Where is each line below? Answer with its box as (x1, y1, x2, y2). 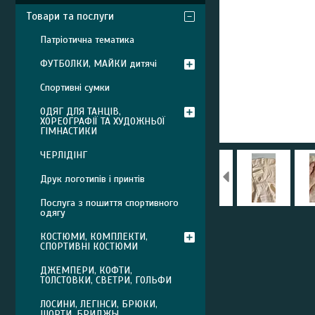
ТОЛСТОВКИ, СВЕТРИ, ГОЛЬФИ (40, 274, 172, 286)
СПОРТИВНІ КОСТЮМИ (40, 240, 138, 252)
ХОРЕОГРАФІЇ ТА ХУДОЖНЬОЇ (40, 115, 165, 127)
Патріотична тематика (40, 34, 134, 46)
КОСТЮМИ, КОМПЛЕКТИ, (40, 231, 148, 243)
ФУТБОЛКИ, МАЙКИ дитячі (40, 58, 157, 70)
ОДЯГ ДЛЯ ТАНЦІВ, (40, 105, 121, 117)
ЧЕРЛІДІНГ (40, 149, 87, 161)
